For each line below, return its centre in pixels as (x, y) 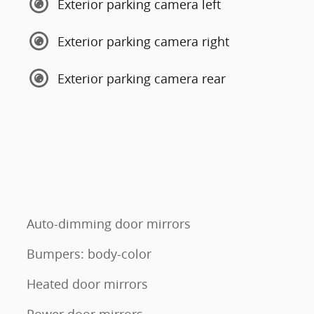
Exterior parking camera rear (142, 78)
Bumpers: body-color (89, 254)
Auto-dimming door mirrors (109, 224)
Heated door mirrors (87, 284)
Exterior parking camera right (143, 41)
